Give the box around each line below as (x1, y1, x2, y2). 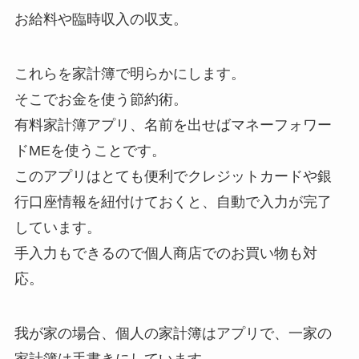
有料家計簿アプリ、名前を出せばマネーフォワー (14, 117, 332, 133)
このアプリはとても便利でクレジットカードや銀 (14, 168, 332, 184)
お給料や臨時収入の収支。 (14, 11, 188, 28)
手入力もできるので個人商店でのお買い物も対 (14, 245, 317, 261)
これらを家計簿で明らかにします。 (14, 66, 245, 82)
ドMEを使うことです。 (14, 143, 166, 159)
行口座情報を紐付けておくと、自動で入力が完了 (14, 194, 332, 210)
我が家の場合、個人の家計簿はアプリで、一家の (14, 325, 332, 341)
